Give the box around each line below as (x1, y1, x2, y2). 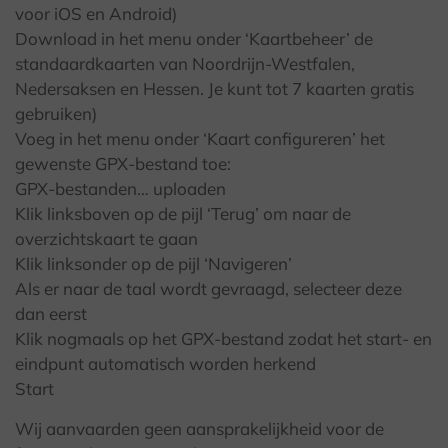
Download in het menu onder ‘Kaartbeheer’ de (15, 28, 373, 50)
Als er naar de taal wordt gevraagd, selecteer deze (15, 278, 402, 300)
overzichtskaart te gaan (15, 228, 198, 250)
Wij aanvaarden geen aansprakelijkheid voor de (15, 418, 384, 440)
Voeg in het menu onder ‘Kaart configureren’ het (15, 128, 385, 150)
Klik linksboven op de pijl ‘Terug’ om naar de (15, 203, 351, 225)
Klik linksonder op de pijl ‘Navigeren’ (15, 253, 292, 275)
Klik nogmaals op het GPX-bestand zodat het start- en (15, 328, 432, 350)
